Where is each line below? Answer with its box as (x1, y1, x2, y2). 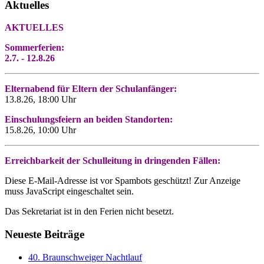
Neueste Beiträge (5, 228, 84, 241)
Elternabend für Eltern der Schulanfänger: (5, 84, 177, 94)
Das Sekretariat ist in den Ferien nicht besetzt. (5, 206, 174, 217)
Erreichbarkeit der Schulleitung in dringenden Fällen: (5, 156, 220, 166)
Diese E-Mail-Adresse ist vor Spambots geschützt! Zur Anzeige (5, 176, 240, 186)
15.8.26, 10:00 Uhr (5, 125, 76, 136)
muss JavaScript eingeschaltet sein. (5, 186, 134, 197)
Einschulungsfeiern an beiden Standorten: (5, 114, 173, 125)
